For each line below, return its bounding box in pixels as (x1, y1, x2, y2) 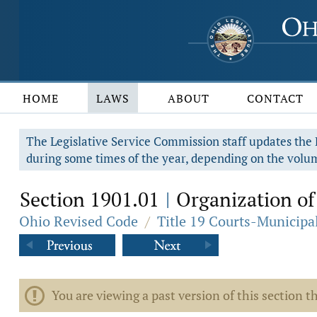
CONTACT (247, 91, 304, 106)
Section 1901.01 (20, 186, 164, 212)
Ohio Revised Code (19, 212, 138, 231)
